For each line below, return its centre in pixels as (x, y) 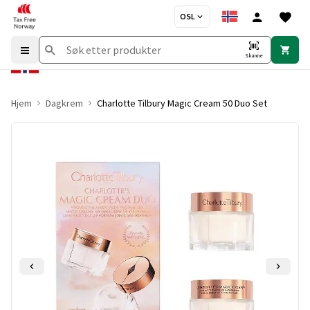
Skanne (254, 55)
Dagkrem (64, 103)
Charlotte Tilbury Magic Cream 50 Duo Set (182, 103)
